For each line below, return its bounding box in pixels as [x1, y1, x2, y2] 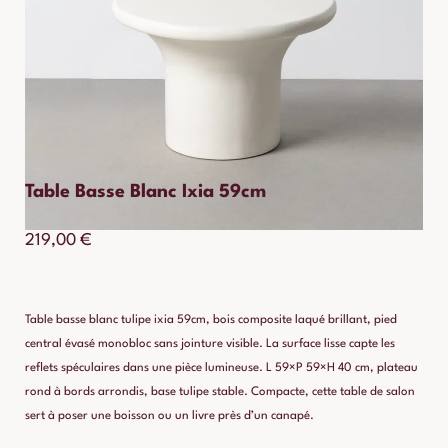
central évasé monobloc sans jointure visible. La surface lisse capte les [25, 338, 395, 351]
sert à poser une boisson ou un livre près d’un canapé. [25, 410, 314, 423]
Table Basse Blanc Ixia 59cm [25, 182, 266, 201]
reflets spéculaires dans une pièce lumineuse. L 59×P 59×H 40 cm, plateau [25, 362, 418, 375]
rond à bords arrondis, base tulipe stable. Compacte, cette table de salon [25, 386, 415, 399]
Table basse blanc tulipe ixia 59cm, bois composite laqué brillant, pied [25, 314, 397, 327]
